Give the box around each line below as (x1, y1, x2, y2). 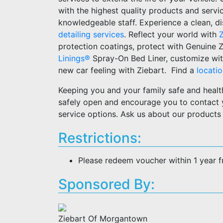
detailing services (58, 29, 124, 39)
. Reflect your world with (124, 29, 219, 39)
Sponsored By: (58, 176, 155, 193)
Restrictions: (58, 129, 141, 146)
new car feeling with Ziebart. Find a (58, 65, 197, 75)
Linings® (58, 53, 90, 63)
